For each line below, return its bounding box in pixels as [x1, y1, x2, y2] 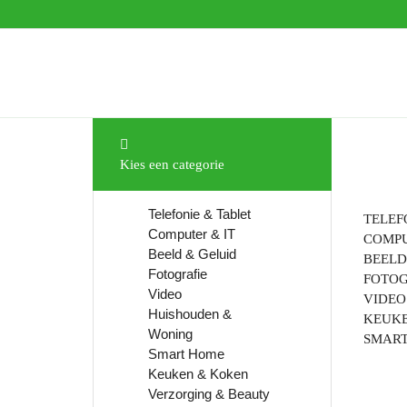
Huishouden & [148, 306, 232, 322]
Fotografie [148, 266, 207, 282]
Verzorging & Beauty [148, 386, 270, 402]
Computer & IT [148, 226, 235, 242]
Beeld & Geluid [148, 246, 236, 262]
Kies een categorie [120, 156, 224, 172]
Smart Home [148, 346, 224, 362]
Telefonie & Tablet [148, 206, 251, 222]
